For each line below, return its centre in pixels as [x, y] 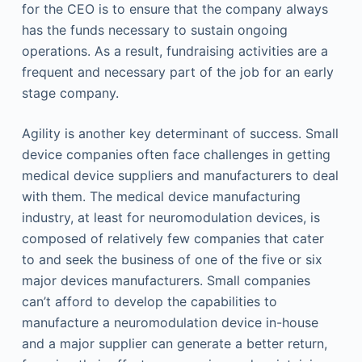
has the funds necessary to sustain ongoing [154, 30]
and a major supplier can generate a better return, [174, 343]
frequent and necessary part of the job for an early [177, 72]
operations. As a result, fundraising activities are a [175, 51]
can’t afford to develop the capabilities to [149, 301]
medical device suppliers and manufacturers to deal [180, 175]
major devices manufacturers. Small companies [166, 280]
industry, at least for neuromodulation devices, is [170, 217]
